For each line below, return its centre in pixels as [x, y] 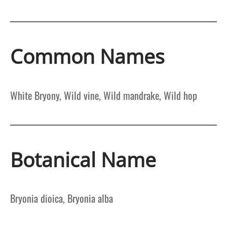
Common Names [87, 56]
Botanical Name [83, 159]
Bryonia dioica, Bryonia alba [62, 198]
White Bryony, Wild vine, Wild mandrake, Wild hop [104, 95]
